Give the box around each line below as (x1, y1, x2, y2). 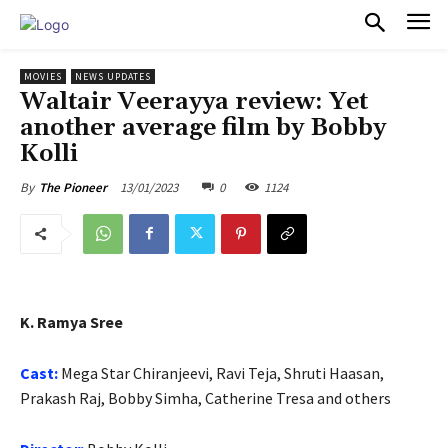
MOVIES (24, 69, 62, 83)
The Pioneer (39, 178, 107, 196)
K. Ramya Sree (20, 311, 123, 332)
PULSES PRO (69, 11, 216, 37)
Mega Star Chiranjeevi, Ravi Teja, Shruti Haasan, (61, 362, 384, 383)
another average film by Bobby (20, 112, 386, 143)
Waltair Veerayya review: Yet (20, 86, 368, 117)
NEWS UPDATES (75, 69, 151, 83)
